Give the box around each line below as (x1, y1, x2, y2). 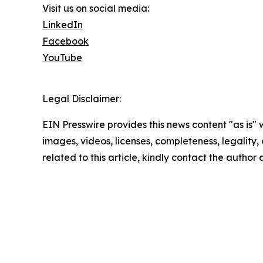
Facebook (42, 35, 89, 48)
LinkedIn (42, 19, 83, 31)
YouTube (42, 52, 82, 64)
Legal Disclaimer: (42, 93, 121, 105)
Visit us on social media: (42, 2, 149, 15)
